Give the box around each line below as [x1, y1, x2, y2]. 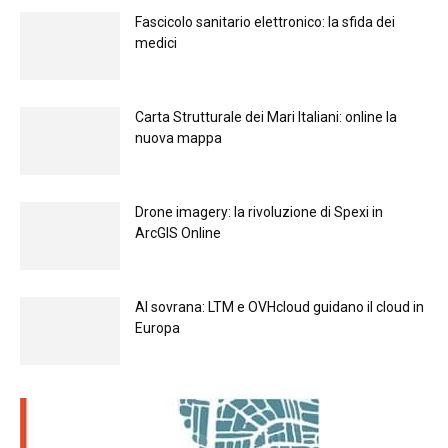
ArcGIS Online [135, 224, 221, 241]
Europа [135, 319, 180, 336]
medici [135, 34, 177, 51]
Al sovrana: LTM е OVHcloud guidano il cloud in [135, 298, 424, 315]
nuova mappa [135, 129, 222, 146]
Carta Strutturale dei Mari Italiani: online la [135, 108, 397, 125]
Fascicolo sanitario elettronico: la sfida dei [135, 13, 395, 30]
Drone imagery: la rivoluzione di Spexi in [135, 203, 383, 220]
